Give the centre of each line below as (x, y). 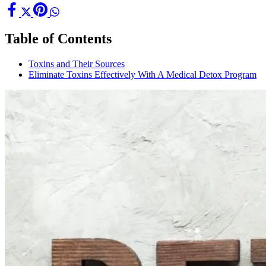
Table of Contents (58, 39)
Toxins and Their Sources (77, 64)
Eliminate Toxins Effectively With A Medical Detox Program (142, 75)
